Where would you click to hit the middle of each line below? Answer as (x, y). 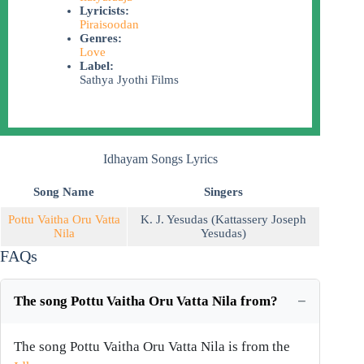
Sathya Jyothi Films (129, 80)
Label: (96, 66)
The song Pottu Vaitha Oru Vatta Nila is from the (152, 347)
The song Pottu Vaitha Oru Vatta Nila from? (146, 301)
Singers (223, 192)
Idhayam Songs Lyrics (160, 159)
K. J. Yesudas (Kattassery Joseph (223, 220)
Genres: (100, 39)
